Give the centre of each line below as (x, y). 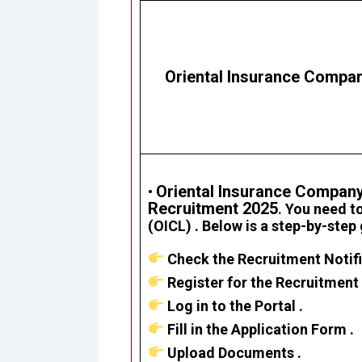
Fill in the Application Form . (259, 329)
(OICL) (169, 226)
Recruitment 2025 (213, 209)
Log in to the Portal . (234, 305)
